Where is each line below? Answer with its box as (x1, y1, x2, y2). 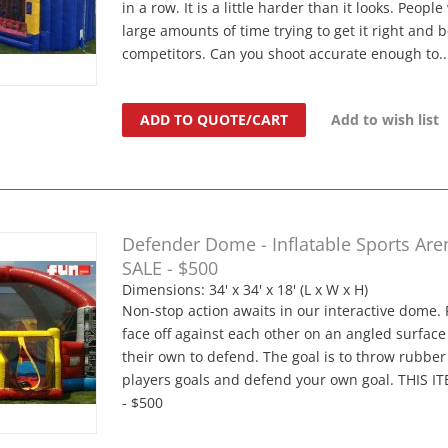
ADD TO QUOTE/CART (140, 109, 289, 129)
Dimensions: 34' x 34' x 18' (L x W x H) (122, 279, 369, 299)
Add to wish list (331, 109, 440, 129)
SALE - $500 (122, 255, 219, 280)
